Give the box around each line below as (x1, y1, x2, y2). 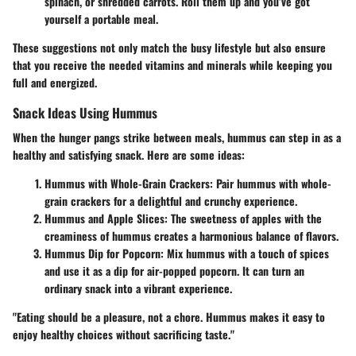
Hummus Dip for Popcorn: (44, 245, 164, 262)
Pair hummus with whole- (213, 175, 331, 192)
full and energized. (13, 74, 97, 91)
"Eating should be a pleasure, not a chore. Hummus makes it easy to (13, 308, 325, 326)
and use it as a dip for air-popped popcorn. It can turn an (44, 262, 304, 280)
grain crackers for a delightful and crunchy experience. (44, 192, 297, 210)
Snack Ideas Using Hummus (13, 103, 157, 122)
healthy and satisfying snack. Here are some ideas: (13, 146, 245, 164)
